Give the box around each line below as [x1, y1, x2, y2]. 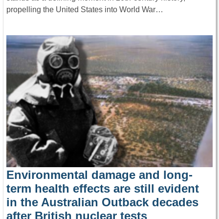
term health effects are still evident [6, 182, 199, 196]
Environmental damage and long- [6, 168, 193, 182]
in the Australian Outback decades [6, 196, 198, 209]
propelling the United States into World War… [6, 5, 163, 14]
